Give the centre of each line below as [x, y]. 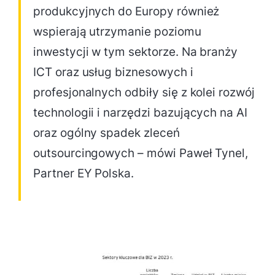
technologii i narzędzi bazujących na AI [141, 112]
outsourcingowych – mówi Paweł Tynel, [141, 153]
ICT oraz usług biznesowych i [113, 72]
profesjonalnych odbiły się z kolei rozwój [144, 92]
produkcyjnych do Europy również [126, 11]
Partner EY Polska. [84, 173]
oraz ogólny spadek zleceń [107, 133]
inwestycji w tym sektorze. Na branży [136, 52]
